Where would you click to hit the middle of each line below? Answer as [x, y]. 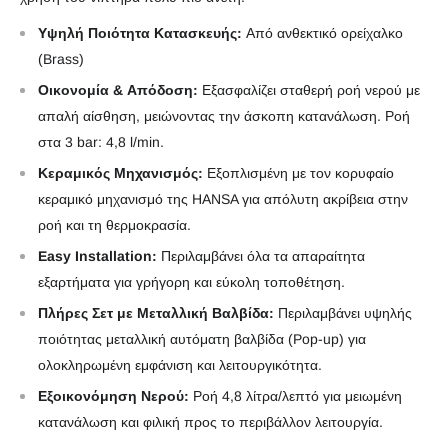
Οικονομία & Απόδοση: [118, 89]
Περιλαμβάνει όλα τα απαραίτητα [261, 255]
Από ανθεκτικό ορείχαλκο [322, 32]
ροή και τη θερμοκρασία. [114, 224]
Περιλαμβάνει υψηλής [343, 312]
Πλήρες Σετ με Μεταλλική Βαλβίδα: [156, 312]
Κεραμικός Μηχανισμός [118, 172]
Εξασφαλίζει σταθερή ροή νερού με [309, 89]
